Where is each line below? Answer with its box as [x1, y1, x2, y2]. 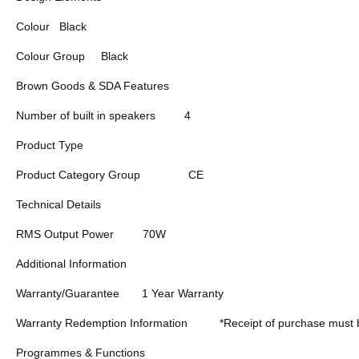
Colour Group [16, 49, 85, 63]
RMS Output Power [16, 227, 114, 240]
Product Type [16, 138, 83, 151]
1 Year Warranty [142, 286, 224, 300]
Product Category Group [16, 167, 140, 181]
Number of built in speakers [16, 108, 155, 122]
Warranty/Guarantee [16, 286, 119, 300]
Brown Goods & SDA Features [16, 79, 169, 92]
